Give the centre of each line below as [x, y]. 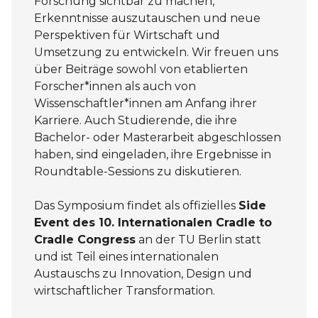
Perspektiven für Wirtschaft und [127, 35]
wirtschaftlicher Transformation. [125, 290]
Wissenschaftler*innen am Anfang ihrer [146, 103]
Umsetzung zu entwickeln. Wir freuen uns [156, 52]
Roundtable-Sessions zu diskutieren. [138, 171]
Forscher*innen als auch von [115, 86]
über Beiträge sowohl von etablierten [141, 69]
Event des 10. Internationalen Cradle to [153, 222]
